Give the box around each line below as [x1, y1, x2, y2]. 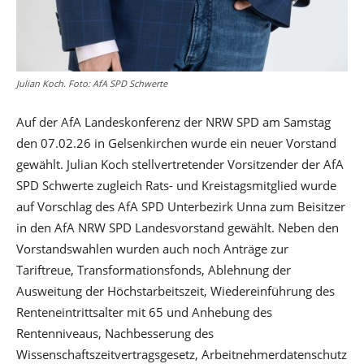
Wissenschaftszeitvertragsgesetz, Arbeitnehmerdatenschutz [16, 346, 347, 362]
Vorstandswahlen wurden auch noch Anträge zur [16, 240, 288, 257]
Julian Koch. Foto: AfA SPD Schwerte [16, 77, 167, 89]
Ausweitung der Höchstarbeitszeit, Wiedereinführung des [16, 283, 335, 299]
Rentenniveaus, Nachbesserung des [16, 325, 214, 341]
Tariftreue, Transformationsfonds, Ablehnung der [16, 262, 291, 278]
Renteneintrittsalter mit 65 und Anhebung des [16, 304, 272, 320]
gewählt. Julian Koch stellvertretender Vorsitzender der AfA [16, 156, 344, 172]
